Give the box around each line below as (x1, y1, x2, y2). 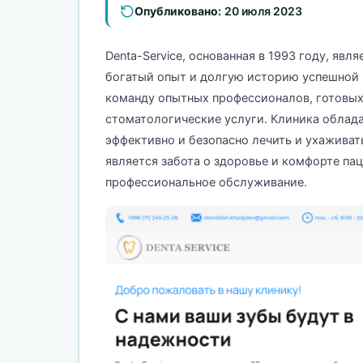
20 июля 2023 (224, 4, 302, 18)
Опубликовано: (134, 4, 221, 18)
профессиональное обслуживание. (105, 175, 307, 190)
